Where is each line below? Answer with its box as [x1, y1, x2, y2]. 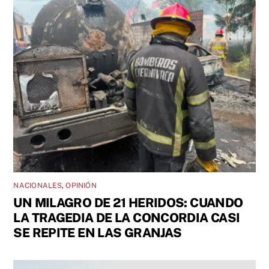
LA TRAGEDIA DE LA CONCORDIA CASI [13, 210, 240, 226]
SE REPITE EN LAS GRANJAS [13, 225, 182, 241]
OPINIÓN [65, 181, 97, 190]
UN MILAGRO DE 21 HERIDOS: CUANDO [13, 195, 243, 211]
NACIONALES [13, 181, 62, 190]
